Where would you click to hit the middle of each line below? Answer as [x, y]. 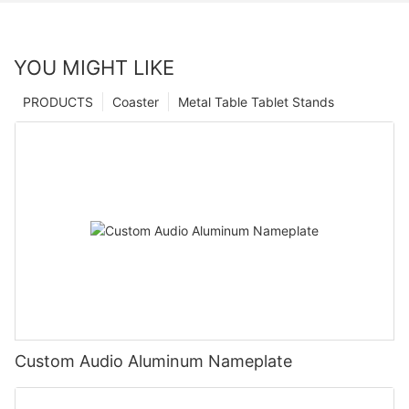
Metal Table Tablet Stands [256, 101]
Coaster [136, 101]
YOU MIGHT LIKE [94, 67]
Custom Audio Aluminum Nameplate [153, 361]
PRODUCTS [58, 101]
